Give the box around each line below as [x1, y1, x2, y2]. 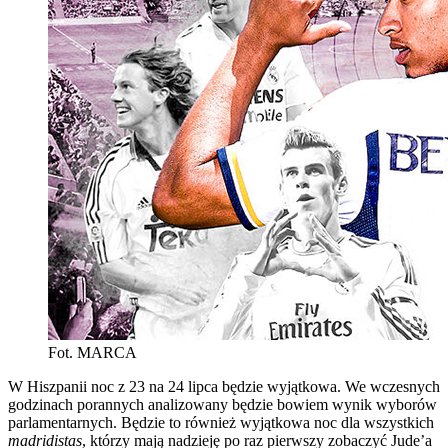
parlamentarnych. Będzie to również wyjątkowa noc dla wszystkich [8, 413, 434, 431]
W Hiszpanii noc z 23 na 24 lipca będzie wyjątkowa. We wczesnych [8, 377, 440, 395]
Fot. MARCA [48, 343, 137, 361]
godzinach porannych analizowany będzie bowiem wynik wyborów [8, 395, 437, 413]
